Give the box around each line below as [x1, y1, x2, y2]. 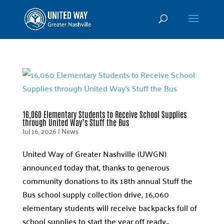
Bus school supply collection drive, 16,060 [22, 187, 169, 201]
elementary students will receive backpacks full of [22, 200, 197, 214]
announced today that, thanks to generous [22, 160, 169, 174]
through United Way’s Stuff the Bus [22, 117, 129, 127]
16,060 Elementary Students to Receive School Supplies [22, 109, 186, 119]
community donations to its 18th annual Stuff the [22, 173, 192, 187]
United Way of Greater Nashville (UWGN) [22, 146, 166, 160]
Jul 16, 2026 [22, 124, 56, 137]
